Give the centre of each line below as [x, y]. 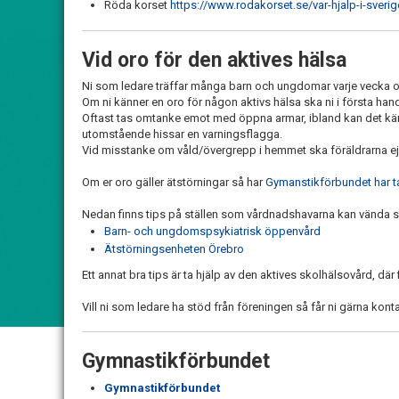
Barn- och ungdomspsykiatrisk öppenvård [212, 231]
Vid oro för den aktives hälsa [214, 60]
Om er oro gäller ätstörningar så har [174, 182]
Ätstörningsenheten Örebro [174, 249]
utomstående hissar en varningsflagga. [182, 134]
